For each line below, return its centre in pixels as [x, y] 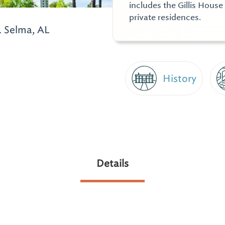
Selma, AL [26, 30]
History [180, 78]
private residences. [165, 17]
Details [113, 163]
